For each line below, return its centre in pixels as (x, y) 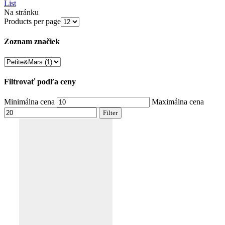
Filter (110, 113)
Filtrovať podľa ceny (40, 81)
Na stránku (21, 13)
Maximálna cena (178, 102)
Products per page (32, 22)
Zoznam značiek (32, 42)
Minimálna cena (29, 102)
